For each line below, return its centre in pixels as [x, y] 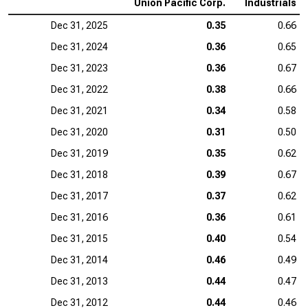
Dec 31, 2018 [79, 175]
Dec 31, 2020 [79, 132]
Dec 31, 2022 [79, 89]
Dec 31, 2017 [79, 196]
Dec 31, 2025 [79, 25]
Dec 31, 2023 [79, 68]
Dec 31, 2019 [79, 153]
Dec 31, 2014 [79, 260]
